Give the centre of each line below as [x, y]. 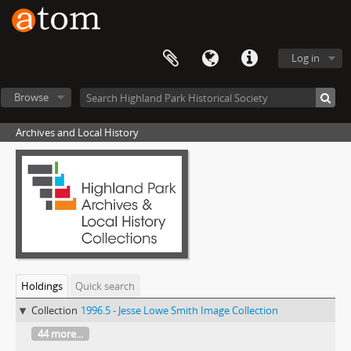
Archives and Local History [77, 132]
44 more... [60, 334]
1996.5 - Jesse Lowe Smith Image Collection [179, 311]
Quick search [105, 286]
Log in [306, 58]
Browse [31, 97]
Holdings [42, 286]
